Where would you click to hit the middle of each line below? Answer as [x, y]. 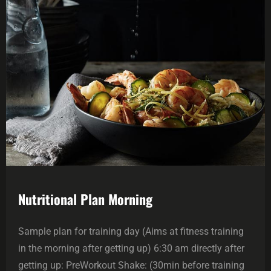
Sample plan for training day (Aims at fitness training [131, 232]
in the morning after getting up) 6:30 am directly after [131, 249]
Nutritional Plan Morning [85, 199]
